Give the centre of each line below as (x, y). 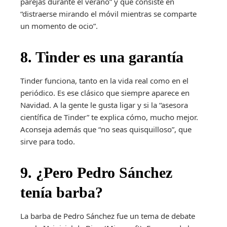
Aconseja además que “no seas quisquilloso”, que (106, 129)
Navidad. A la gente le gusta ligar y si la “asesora (104, 105)
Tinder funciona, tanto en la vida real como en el (104, 81)
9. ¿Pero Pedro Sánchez (96, 173)
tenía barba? (62, 193)
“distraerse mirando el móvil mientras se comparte (108, 14)
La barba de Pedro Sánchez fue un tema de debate (108, 216)
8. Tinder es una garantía (102, 57)
